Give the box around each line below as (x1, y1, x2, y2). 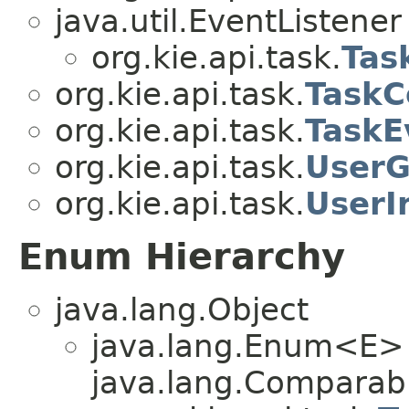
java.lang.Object (55, 290, 309, 328)
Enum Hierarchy (18, 235, 345, 278)
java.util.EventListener (55, 2, 402, 39)
